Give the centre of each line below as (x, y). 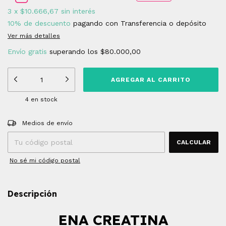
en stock (43, 100)
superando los (75, 52)
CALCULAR (194, 143)
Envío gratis (27, 52)
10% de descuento (39, 23)
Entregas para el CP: (38, 120)
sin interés (78, 11)
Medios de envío (48, 123)
